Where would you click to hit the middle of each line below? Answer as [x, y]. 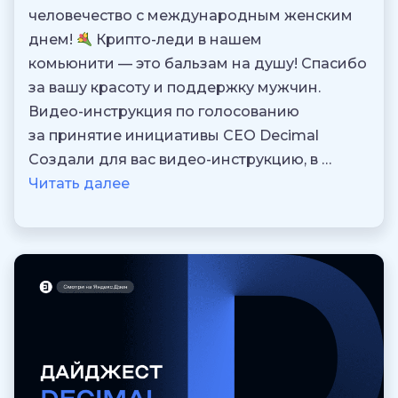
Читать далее [79, 183]
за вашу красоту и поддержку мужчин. [175, 87]
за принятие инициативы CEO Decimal [174, 135]
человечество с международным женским [191, 15]
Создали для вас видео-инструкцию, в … [180, 159]
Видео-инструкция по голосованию [164, 111]
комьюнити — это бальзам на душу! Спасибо [198, 63]
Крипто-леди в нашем [178, 39]
